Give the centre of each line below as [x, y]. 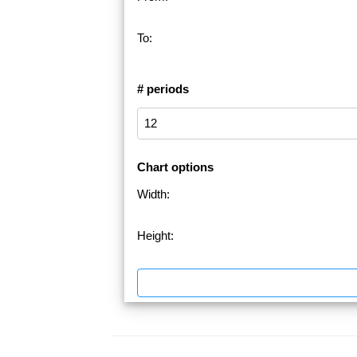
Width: [153, 194]
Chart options [175, 167]
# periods [163, 89]
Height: [155, 236]
